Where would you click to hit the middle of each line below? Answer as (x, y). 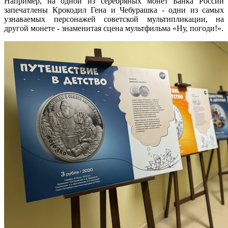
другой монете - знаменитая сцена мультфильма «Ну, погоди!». (114, 28)
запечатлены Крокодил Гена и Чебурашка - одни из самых (114, 10)
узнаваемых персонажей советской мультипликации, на (114, 19)
